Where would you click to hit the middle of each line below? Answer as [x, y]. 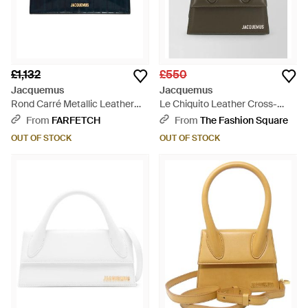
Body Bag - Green [198, 118]
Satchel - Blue [42, 118]
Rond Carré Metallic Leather [73, 104]
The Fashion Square [244, 120]
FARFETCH [76, 120]
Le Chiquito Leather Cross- [218, 104]
